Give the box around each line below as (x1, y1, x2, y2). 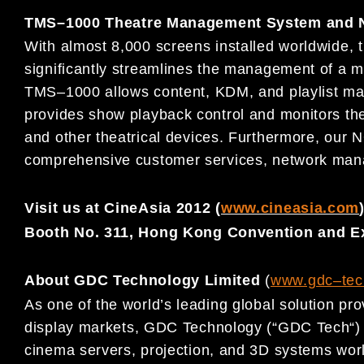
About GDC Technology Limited (24, 272, 261, 289)
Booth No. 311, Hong (24, 223, 183, 240)
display (24, 318, 79, 336)
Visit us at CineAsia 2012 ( (24, 200, 221, 217)
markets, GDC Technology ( (78, 318, 273, 336)
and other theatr (24, 129, 137, 146)
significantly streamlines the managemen (24, 61, 311, 78)
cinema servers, (24, 341, 141, 358)
